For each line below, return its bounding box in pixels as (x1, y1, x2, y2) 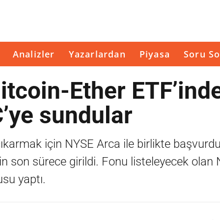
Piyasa (139, 48, 170, 60)
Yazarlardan (68, 48, 126, 60)
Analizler (12, 48, 55, 60)
